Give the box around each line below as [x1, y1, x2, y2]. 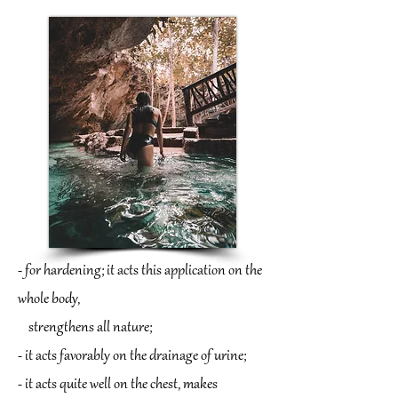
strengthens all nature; [18, 319, 152, 337]
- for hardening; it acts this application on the [18, 262, 262, 280]
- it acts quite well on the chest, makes [18, 376, 218, 394]
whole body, [18, 291, 80, 308]
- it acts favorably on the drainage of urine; [18, 347, 246, 365]
